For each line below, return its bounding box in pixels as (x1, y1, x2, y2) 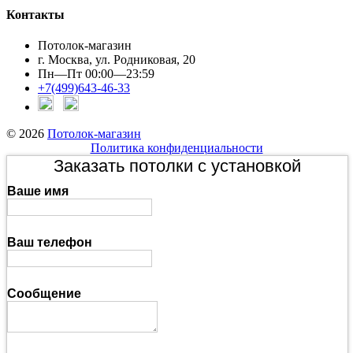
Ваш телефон (7, 236, 92, 250)
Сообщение (7, 287, 81, 301)
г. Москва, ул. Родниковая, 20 (38, 53, 195, 67)
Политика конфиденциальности (90, 141, 263, 155)
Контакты (6, 7, 65, 21)
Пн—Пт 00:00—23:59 (38, 67, 154, 81)
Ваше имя (7, 184, 69, 199)
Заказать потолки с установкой (54, 156, 301, 176)
